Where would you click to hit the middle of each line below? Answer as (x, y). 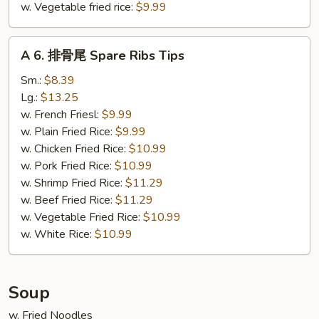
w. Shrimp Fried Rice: (73, 183)
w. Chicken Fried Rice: (75, 149)
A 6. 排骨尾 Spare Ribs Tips (103, 56)
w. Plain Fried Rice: (68, 132)
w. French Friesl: (61, 115)
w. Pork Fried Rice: (68, 166)
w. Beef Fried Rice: (68, 200)
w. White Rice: (58, 234)
